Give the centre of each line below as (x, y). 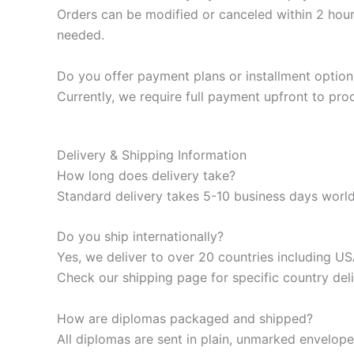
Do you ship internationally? (140, 237)
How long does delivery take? (146, 175)
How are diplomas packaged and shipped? (185, 318)
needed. (81, 35)
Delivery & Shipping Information (152, 154)
